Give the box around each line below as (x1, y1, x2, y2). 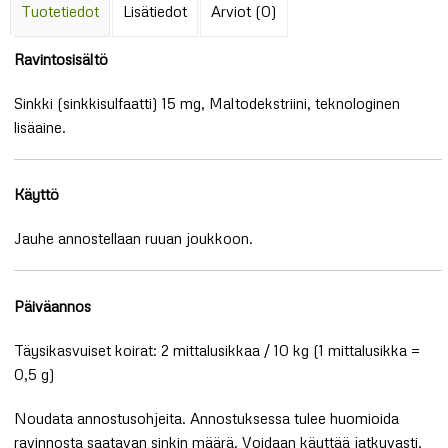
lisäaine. (14, 117, 67, 136)
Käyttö (14, 185, 60, 204)
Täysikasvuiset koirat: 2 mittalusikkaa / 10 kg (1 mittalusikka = (14, 340, 421, 359)
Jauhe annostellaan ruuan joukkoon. (14, 229, 254, 248)
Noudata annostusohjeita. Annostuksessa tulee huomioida (14, 408, 400, 427)
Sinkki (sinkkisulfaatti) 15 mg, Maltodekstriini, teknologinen (14, 93, 401, 112)
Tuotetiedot (21, 2, 99, 21)
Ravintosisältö (14, 49, 109, 68)
